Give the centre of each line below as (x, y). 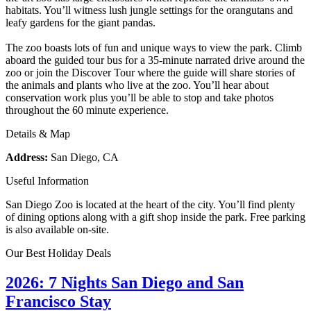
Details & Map (38, 133)
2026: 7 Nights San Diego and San (125, 282)
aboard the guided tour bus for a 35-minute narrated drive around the (155, 60)
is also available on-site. (57, 229)
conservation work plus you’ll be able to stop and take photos (140, 97)
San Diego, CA (83, 157)
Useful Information (47, 180)
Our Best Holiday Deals (58, 253)
